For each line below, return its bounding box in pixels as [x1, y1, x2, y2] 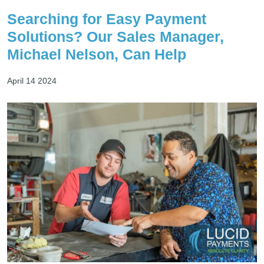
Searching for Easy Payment [7, 10, 206, 27]
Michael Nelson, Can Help [7, 45, 186, 62]
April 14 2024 [7, 75, 57, 85]
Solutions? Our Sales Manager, [7, 28, 224, 45]
